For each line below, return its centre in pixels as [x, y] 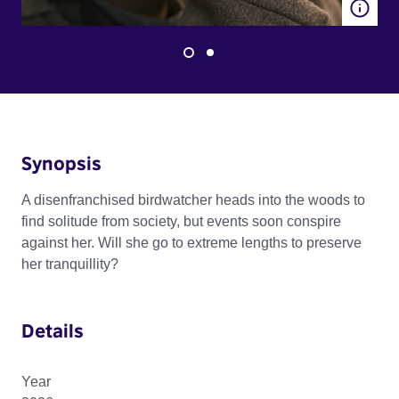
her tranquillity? [70, 265]
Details [53, 331]
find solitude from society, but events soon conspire [181, 222]
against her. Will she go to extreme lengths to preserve [191, 243]
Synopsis [61, 163]
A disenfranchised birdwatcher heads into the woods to [193, 200]
